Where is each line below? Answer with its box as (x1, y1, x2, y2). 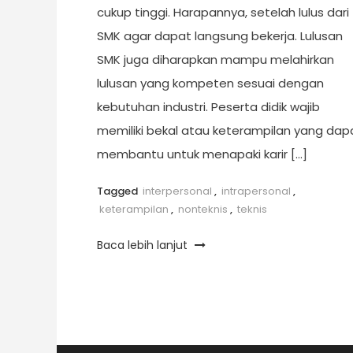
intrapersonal (221, 183, 291, 199)
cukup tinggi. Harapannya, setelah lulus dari (96, 3, 349, 20)
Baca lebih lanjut (96, 236, 191, 253)
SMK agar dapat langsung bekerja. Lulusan (96, 27, 343, 44)
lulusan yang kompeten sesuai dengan (96, 74, 324, 91)
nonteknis (177, 201, 228, 217)
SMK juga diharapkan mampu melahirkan (96, 50, 334, 68)
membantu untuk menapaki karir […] (96, 145, 307, 162)
